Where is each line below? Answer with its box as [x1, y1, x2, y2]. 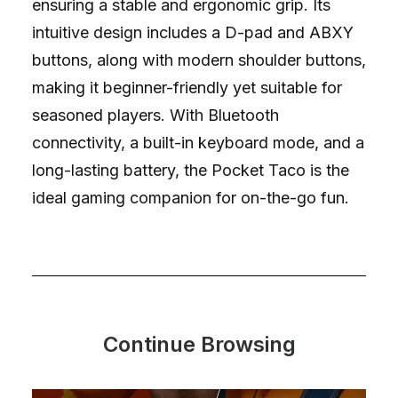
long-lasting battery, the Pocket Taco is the [32, 161, 349, 179]
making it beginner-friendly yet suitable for [32, 78, 342, 97]
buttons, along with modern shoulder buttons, [32, 51, 366, 69]
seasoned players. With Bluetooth [32, 106, 279, 124]
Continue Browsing [102, 331, 296, 357]
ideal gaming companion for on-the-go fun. [32, 188, 349, 207]
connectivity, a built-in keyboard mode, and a [32, 133, 364, 152]
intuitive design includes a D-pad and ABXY [32, 23, 354, 42]
